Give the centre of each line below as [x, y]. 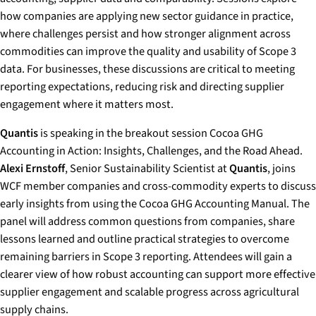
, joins [281, 168]
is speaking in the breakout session [124, 133]
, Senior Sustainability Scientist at [147, 168]
